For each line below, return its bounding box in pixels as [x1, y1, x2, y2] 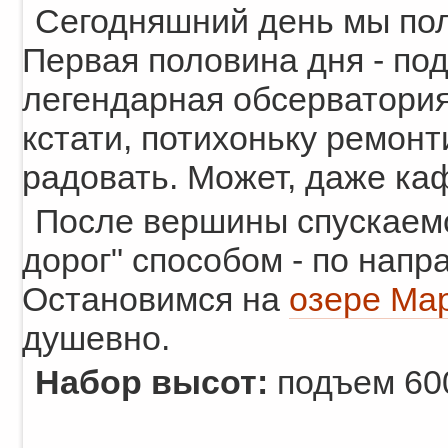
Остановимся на [22, 281, 289, 318]
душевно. [22, 320, 170, 357]
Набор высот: [35, 364, 268, 401]
